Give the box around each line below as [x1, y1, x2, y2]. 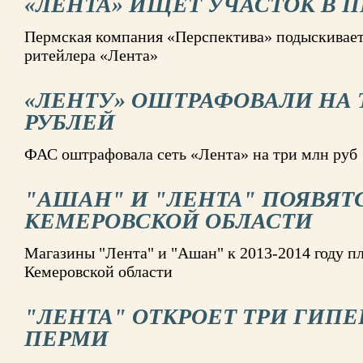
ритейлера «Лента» [24, 46, 158, 64]
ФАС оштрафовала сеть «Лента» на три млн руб [24, 145, 357, 163]
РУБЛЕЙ [24, 109, 115, 135]
